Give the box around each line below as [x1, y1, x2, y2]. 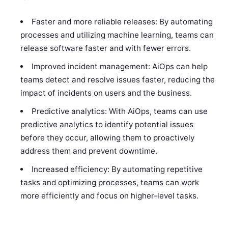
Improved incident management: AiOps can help [31, 62, 208, 72]
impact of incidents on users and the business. [20, 88, 192, 98]
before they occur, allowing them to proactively [20, 133, 195, 143]
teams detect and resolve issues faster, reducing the [20, 75, 215, 85]
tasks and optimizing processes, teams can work [20, 178, 199, 188]
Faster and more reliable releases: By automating [31, 17, 213, 27]
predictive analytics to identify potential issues [20, 120, 194, 130]
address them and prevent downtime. [20, 146, 158, 156]
